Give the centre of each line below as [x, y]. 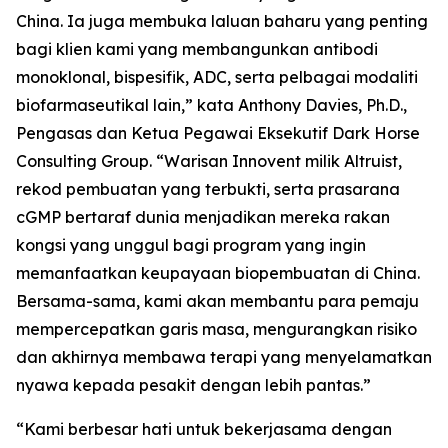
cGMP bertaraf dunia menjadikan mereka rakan [203, 217]
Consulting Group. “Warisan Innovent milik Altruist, [209, 161]
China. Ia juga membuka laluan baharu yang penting [222, 21]
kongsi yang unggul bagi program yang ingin [191, 245]
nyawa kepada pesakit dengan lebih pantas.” [193, 385]
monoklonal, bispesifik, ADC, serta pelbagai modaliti [217, 77]
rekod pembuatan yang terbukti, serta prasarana [208, 189]
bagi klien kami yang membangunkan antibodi [197, 49]
